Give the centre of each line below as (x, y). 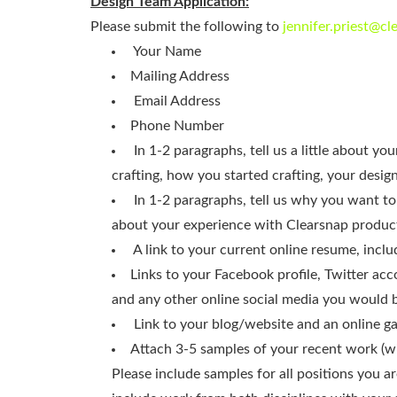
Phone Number (177, 126)
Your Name (167, 52)
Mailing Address (180, 77)
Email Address (177, 101)
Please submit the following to (187, 27)
